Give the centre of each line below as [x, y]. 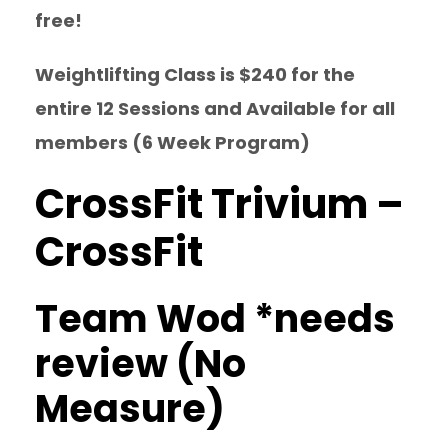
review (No [140, 363]
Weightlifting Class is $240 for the [195, 74]
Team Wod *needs [215, 318]
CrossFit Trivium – [219, 204]
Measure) [130, 408]
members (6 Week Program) [172, 142]
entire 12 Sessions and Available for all [215, 108]
